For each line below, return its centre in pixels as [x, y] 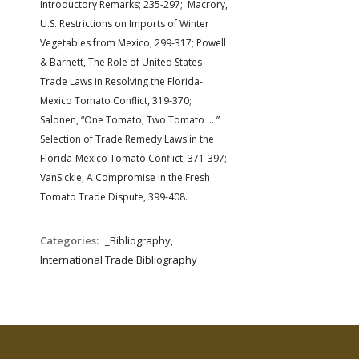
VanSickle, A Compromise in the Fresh [125, 177]
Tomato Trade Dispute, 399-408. [114, 197]
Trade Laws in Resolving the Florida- [121, 81]
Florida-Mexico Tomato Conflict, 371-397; [133, 158]
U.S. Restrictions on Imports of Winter [125, 24]
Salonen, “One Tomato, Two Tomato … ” [130, 120]
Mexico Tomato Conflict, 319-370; [116, 101]
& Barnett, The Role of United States [121, 62]
